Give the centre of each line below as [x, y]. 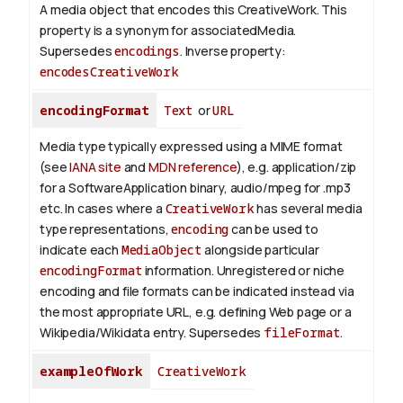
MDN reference [192, 167]
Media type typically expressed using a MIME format [191, 147]
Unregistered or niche [279, 271]
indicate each [81, 250]
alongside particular [260, 250]
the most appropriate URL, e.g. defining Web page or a [196, 312]
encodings [147, 51]
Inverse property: [235, 51]
